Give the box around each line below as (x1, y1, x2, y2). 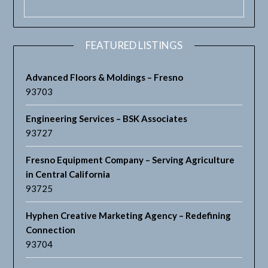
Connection (26, 224, 76, 236)
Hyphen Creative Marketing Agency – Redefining (26, 210, 232, 221)
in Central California (26, 169, 111, 180)
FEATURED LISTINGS (86, 39, 182, 52)
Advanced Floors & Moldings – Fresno (26, 72, 184, 83)
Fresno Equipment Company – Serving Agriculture (26, 154, 235, 166)
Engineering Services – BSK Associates (26, 113, 188, 124)
